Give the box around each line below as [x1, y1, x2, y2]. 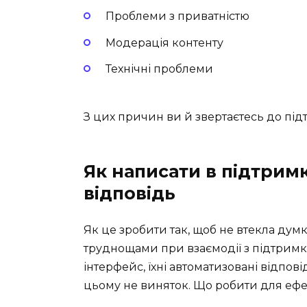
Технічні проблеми [106, 62, 213, 75]
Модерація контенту [106, 36, 223, 49]
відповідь [84, 182, 175, 204]
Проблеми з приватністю [106, 10, 249, 23]
